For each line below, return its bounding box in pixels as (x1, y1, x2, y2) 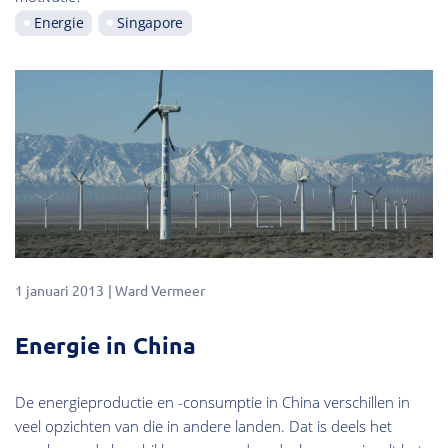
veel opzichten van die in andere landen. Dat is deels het (15, 415, 392, 436)
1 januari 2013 (15, 281, 104, 300)
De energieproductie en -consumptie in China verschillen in (15, 391, 410, 412)
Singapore (117, 13, 183, 33)
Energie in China (15, 330, 196, 360)
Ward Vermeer (115, 281, 205, 300)
